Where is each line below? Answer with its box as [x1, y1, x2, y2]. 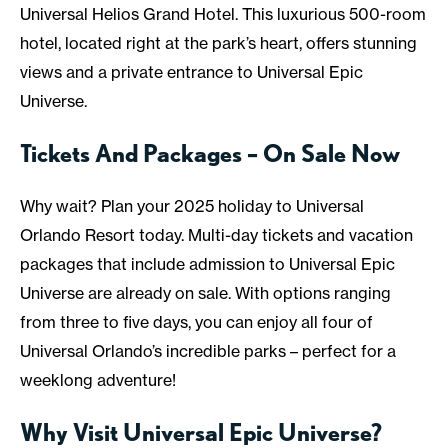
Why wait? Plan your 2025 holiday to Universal [20, 195, 364, 216]
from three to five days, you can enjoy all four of [20, 311, 373, 332]
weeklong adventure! [20, 369, 176, 390]
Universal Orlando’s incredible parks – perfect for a [20, 340, 396, 361]
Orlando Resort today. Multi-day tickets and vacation [20, 224, 413, 245]
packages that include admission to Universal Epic [20, 253, 395, 274]
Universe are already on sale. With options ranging [20, 282, 391, 303]
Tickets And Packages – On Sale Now [20, 138, 400, 168]
